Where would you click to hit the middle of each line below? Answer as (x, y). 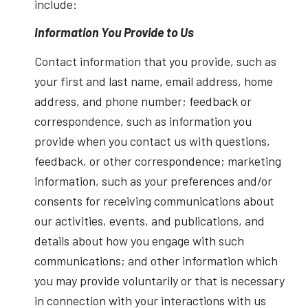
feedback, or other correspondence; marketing (157, 161)
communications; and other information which (156, 260)
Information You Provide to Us (114, 33)
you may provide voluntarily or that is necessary (159, 280)
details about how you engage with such (139, 240)
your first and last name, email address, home (153, 81)
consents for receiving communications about (154, 200)
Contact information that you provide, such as (155, 61)
